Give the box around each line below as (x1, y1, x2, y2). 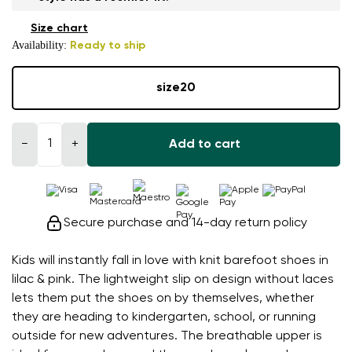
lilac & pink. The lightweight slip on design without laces (12, 273, 334, 286)
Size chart (31, 22, 88, 34)
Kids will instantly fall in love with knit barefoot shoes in (12, 254, 328, 267)
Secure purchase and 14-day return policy (64, 216, 307, 229)
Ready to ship (70, 39, 145, 51)
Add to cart (168, 137, 240, 151)
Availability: (12, 38, 70, 51)
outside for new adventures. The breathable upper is (12, 329, 322, 343)
